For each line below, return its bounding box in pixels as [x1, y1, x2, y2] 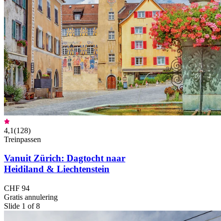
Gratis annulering [4, 193, 58, 202]
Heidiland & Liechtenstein [4, 164, 110, 175]
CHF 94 [4, 184, 30, 193]
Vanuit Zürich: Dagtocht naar [4, 153, 125, 164]
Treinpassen [4, 135, 41, 144]
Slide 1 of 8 [4, 202, 40, 211]
